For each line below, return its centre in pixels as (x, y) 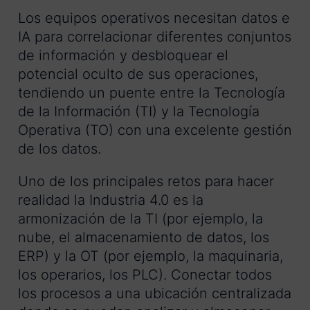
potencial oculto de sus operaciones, (138, 74)
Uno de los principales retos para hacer (146, 182)
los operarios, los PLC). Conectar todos (145, 275)
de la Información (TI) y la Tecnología (139, 112)
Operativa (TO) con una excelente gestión (155, 130)
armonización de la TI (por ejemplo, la (140, 219)
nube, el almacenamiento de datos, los (144, 238)
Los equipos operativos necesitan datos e (154, 18)
